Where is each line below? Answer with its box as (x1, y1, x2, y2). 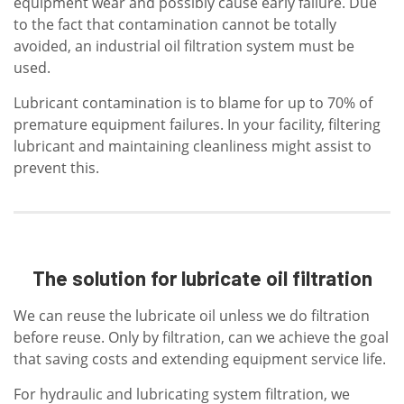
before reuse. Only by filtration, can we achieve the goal (14, 327, 389, 348)
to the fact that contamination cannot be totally (14, 14, 336, 35)
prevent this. (14, 158, 99, 179)
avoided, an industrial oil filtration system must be (14, 36, 354, 57)
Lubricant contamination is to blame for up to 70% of (14, 93, 372, 114)
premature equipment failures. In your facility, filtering (14, 115, 381, 135)
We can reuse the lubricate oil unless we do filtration (14, 306, 370, 326)
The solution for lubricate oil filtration (32, 265, 372, 291)
